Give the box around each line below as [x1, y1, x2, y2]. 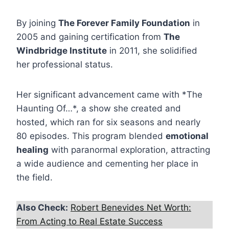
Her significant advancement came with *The [16, 89, 202, 100]
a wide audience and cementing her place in [16, 158, 198, 169]
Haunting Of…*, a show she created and [16, 103, 181, 114]
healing [16, 145, 49, 155]
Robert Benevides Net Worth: [71, 202, 191, 213]
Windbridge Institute [16, 45, 107, 56]
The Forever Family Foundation [58, 18, 190, 29]
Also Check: [16, 202, 68, 213]
